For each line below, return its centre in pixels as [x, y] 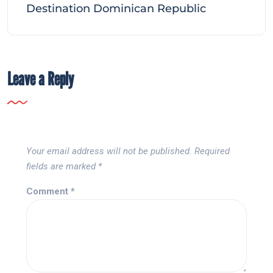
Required [212, 151]
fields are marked [62, 166]
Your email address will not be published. [109, 151]
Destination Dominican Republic [116, 8]
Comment [48, 191]
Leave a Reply [41, 78]
